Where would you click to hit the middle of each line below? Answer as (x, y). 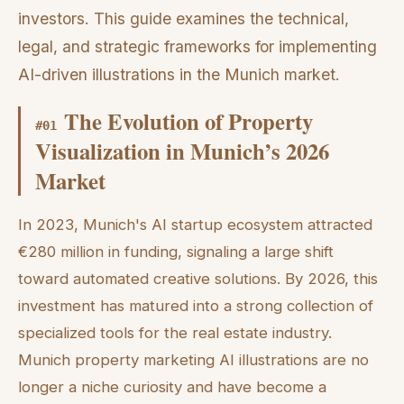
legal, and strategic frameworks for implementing (197, 46)
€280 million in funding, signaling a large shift (176, 252)
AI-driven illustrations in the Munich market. (179, 74)
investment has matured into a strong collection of (196, 306)
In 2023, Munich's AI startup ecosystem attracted (195, 225)
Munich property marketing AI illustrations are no (193, 360)
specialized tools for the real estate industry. (175, 333)
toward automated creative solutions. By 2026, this (198, 279)
